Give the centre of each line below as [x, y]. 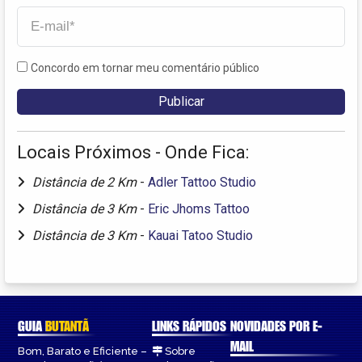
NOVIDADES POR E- [276, 326]
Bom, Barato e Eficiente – [82, 351]
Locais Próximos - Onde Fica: [133, 152]
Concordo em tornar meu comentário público [145, 67]
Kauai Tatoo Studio [200, 235]
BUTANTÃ [67, 326]
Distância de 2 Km [86, 182]
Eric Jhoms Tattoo [199, 208]
